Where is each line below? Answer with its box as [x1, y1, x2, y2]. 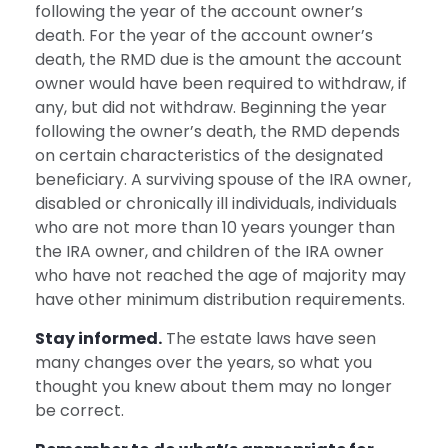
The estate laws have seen [162, 327, 376, 350]
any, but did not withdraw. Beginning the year [35, 96, 387, 119]
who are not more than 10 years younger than [35, 216, 395, 239]
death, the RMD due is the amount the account [35, 48, 402, 71]
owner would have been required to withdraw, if [35, 72, 407, 95]
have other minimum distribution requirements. [35, 288, 405, 311]
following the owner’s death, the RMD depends [35, 120, 400, 143]
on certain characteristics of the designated [35, 144, 383, 167]
